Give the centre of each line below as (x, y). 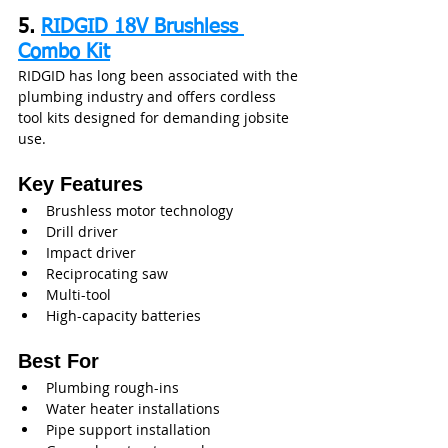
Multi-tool (78, 294)
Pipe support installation (128, 429)
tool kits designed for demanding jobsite (155, 117)
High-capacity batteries (123, 315)
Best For (58, 360)
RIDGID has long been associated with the (160, 75)
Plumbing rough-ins (112, 387)
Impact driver (91, 252)
